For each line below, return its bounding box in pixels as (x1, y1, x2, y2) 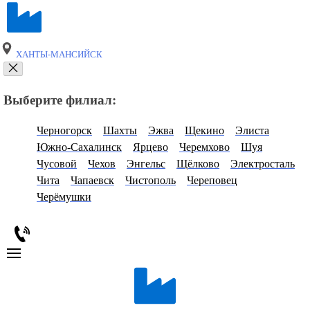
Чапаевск (71, 174, 114, 187)
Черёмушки (37, 191, 91, 203)
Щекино (185, 125, 224, 137)
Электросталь (230, 158, 295, 170)
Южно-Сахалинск (37, 141, 122, 154)
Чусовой (37, 158, 77, 170)
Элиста (235, 125, 269, 137)
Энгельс (127, 158, 165, 170)
